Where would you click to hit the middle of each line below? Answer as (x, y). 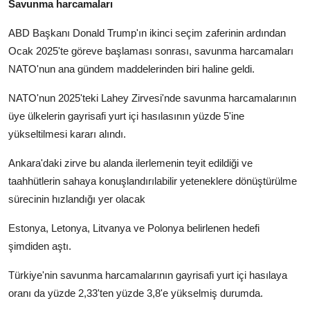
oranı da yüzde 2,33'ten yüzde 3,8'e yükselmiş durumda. (136, 293)
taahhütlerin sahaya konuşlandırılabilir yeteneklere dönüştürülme (153, 181)
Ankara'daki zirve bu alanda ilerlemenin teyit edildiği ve (130, 163)
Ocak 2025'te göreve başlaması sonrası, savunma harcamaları (151, 51)
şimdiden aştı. (40, 246)
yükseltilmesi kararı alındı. (67, 134)
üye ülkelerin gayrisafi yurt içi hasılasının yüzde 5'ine (126, 116)
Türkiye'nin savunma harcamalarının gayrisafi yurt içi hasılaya (148, 275)
